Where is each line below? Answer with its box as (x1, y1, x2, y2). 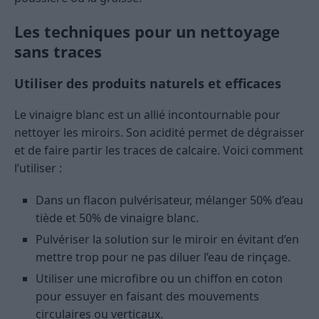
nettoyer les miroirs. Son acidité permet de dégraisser (14, 125, 305, 141)
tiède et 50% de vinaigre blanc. (36, 210, 199, 226)
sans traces (14, 41, 102, 63)
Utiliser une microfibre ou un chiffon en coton (36, 271, 283, 287)
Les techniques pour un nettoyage (14, 21, 280, 43)
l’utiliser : (14, 160, 62, 177)
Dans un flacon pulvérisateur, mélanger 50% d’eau (36, 192, 303, 209)
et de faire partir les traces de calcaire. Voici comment (14, 142, 303, 159)
